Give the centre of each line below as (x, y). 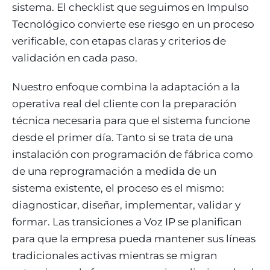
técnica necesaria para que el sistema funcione (131, 120)
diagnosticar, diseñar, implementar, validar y (126, 205)
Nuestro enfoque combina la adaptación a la (126, 86)
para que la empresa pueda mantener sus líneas (134, 238)
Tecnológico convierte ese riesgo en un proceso (133, 24)
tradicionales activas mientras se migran (115, 255)
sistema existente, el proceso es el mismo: (118, 188)
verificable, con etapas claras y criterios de (119, 41)
